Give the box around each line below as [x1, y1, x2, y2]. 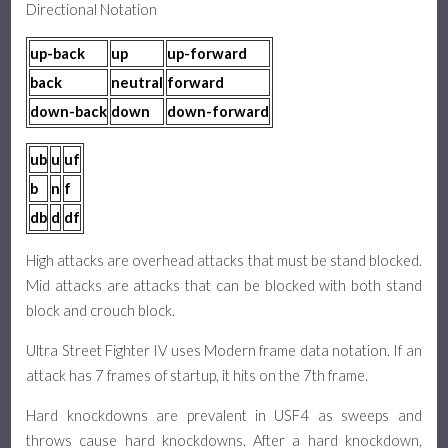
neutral [111, 73, 164, 91]
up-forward [167, 44, 248, 62]
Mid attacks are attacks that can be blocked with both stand [26, 277, 422, 295]
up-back [30, 44, 86, 62]
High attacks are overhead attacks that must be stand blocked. [26, 252, 422, 270]
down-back [30, 102, 108, 120]
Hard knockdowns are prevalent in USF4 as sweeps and [26, 406, 422, 424]
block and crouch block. [26, 302, 176, 320]
